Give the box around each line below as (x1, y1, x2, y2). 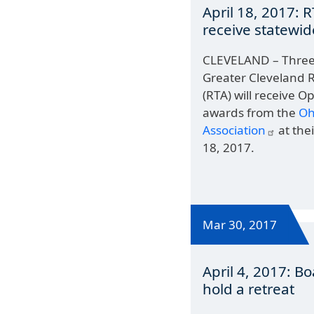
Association (203, 122, 266, 139)
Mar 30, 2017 (203, 216, 278, 233)
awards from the (203, 104, 299, 121)
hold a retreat (203, 278, 295, 299)
